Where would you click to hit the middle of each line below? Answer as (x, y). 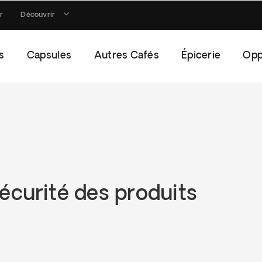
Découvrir (38, 15)
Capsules (49, 56)
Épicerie (201, 56)
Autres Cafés (126, 56)
